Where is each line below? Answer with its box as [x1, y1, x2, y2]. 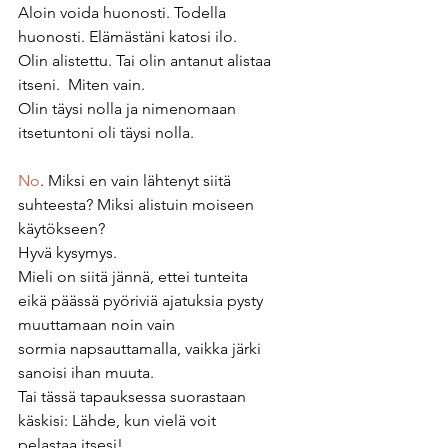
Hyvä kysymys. [18, 243, 117, 263]
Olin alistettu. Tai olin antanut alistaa [18, 51, 275, 71]
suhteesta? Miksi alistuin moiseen [18, 195, 258, 215]
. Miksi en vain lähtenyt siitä [40, 171, 235, 191]
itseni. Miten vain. [18, 75, 145, 95]
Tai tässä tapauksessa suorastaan [18, 387, 250, 407]
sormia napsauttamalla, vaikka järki [18, 339, 265, 359]
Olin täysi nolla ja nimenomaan [18, 99, 240, 119]
